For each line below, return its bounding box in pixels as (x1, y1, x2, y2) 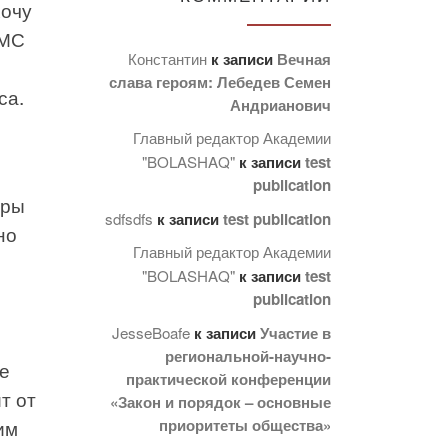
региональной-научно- (165, 344, 331, 367)
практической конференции (126, 367, 331, 390)
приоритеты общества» (159, 413, 331, 436)
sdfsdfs (105, 207, 153, 229)
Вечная (277, 47, 331, 70)
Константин (128, 47, 207, 69)
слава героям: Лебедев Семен (109, 70, 331, 93)
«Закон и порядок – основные (110, 390, 331, 413)
